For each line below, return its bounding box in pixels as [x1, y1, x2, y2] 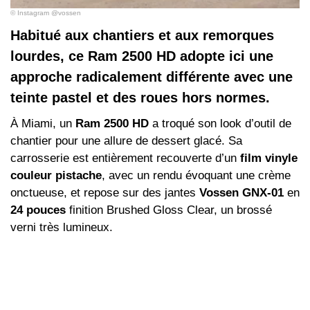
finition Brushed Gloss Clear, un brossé [66, 203, 272, 217]
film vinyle [240, 152, 298, 165]
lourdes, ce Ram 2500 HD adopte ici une [10, 48, 273, 64]
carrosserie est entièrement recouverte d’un [10, 152, 240, 165]
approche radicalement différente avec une [10, 69, 293, 85]
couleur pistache [10, 169, 102, 183]
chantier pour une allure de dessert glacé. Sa [10, 134, 242, 148]
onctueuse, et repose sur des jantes [10, 186, 199, 200]
